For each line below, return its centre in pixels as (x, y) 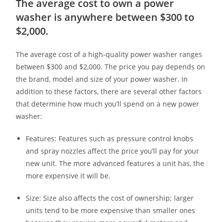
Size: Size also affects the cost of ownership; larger (110, 198)
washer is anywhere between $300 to (105, 17)
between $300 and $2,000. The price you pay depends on (111, 66)
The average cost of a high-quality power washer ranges (109, 54)
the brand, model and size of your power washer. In (102, 79)
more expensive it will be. (68, 175)
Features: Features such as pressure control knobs (110, 138)
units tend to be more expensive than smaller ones (111, 210)
